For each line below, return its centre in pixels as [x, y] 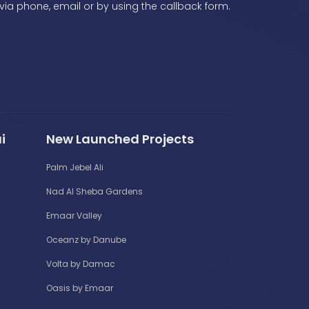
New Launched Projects [120, 139]
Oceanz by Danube [86, 239]
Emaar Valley [74, 215]
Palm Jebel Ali [75, 167]
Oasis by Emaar [80, 288]
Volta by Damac [81, 263]
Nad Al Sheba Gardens [94, 191]
